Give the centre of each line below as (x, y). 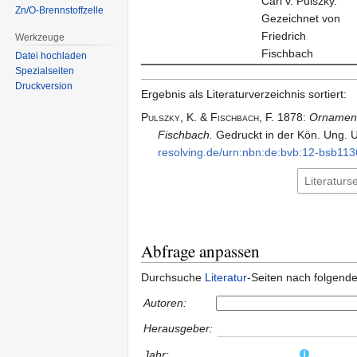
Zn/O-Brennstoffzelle (60, 10)
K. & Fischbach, (223, 117)
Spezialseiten (45, 71)
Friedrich (283, 35)
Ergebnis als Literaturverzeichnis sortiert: (244, 94)
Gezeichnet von (300, 18)
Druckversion (44, 86)
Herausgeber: (178, 328)
